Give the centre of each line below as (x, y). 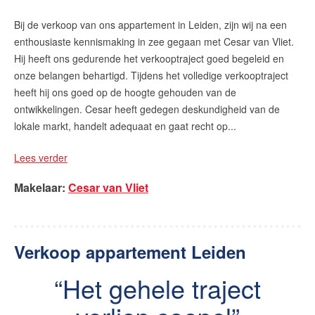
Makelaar (38, 187)
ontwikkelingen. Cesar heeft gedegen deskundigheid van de (147, 109)
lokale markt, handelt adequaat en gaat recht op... (125, 126)
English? (57, 50)
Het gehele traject (162, 288)
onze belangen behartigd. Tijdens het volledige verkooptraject (151, 75)
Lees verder (41, 157)
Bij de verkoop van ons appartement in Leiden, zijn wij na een (150, 25)
